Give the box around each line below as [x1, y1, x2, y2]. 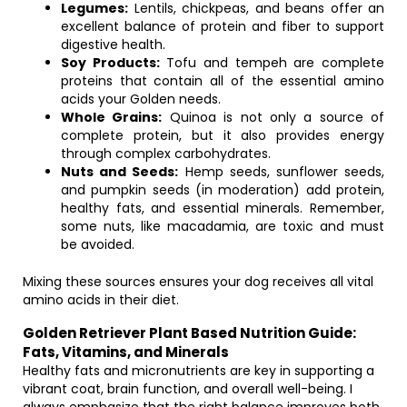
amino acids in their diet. [23, 291, 179, 309]
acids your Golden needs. [61, 90, 221, 108]
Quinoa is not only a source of [162, 108, 384, 126]
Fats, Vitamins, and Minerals [23, 342, 229, 362]
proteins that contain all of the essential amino [61, 72, 384, 90]
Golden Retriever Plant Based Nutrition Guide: [23, 323, 356, 342]
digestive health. [61, 35, 165, 54]
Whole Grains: [61, 108, 163, 126]
